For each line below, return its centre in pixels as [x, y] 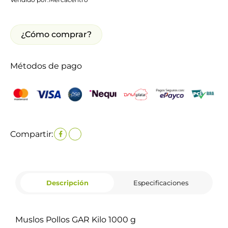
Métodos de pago [46, 66]
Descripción [67, 182]
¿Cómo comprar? [56, 34]
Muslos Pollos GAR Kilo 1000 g [76, 220]
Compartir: [32, 134]
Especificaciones [161, 182]
